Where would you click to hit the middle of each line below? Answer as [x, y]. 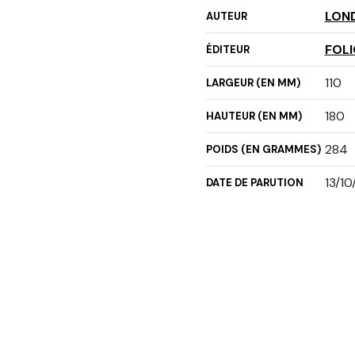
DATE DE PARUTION [254, 182]
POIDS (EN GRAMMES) [263, 149]
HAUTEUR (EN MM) [254, 116]
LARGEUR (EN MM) [253, 82]
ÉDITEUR [227, 49]
